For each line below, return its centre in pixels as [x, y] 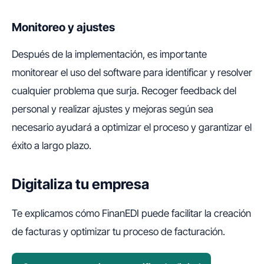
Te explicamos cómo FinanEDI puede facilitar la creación [131, 213]
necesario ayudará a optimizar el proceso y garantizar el [132, 127]
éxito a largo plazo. [52, 145]
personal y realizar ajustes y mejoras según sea [113, 109]
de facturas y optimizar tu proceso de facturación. [118, 231]
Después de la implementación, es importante [109, 54]
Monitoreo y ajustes [63, 27]
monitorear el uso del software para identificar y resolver [132, 72]
